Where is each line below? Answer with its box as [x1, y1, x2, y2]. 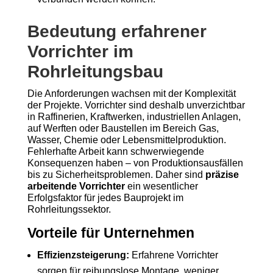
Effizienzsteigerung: [37, 250, 129, 260]
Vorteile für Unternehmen [27, 225, 194, 241]
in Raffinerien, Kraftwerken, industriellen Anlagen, [27, 112, 241, 122]
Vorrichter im [27, 42, 133, 61]
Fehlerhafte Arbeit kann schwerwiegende [27, 146, 204, 157]
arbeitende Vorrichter [27, 181, 125, 191]
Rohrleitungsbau [27, 62, 163, 81]
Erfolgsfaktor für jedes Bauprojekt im [27, 193, 183, 203]
